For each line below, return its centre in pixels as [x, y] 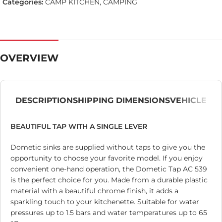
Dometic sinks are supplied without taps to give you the [108, 147]
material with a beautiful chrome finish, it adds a [94, 191]
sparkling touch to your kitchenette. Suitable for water [105, 202]
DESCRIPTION [44, 101]
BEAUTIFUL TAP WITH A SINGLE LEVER [79, 127]
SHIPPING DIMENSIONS [121, 101]
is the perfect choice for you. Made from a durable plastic [109, 180]
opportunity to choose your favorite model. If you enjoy [107, 158]
